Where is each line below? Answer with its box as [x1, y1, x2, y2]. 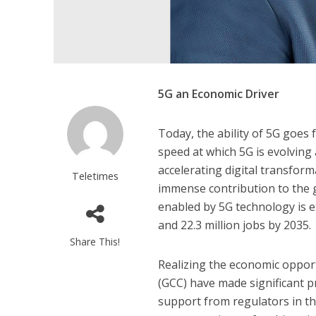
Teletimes [71, 169, 119, 183]
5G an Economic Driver [158, 86, 280, 102]
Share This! [70, 235, 121, 249]
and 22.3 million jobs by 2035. [158, 217, 312, 233]
